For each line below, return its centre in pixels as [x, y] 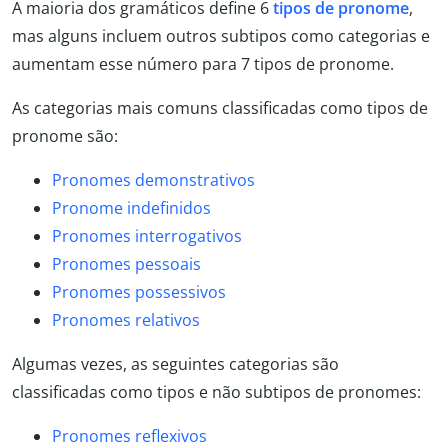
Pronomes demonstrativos [153, 179]
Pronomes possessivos [139, 291]
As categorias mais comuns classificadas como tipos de [220, 107]
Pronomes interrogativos [147, 235]
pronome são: [65, 135]
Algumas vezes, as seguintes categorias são [175, 363]
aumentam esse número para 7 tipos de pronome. [203, 63]
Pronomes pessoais [126, 263]
